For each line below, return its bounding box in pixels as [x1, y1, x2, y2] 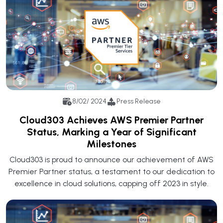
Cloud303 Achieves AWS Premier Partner [19, 113, 204, 126]
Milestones [87, 137, 136, 150]
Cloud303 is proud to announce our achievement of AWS [9, 154, 214, 164]
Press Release [116, 97, 161, 106]
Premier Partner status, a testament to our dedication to [8, 166, 215, 176]
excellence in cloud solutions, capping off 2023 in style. [14, 178, 209, 188]
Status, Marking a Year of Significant [26, 125, 197, 138]
